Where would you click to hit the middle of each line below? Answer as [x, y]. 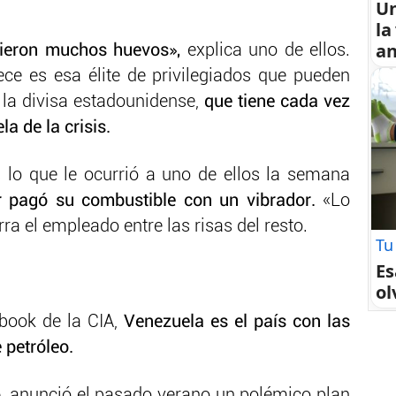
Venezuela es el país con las [237, 322]
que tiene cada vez [277, 102]
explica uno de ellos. [269, 51]
